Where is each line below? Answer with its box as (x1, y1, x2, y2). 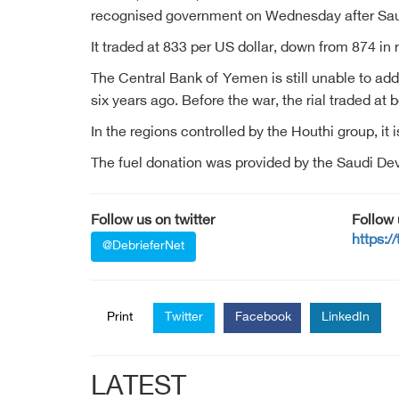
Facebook (235, 310, 291, 325)
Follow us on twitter (91, 213, 215, 230)
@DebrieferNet (102, 239, 184, 254)
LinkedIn (322, 310, 370, 325)
